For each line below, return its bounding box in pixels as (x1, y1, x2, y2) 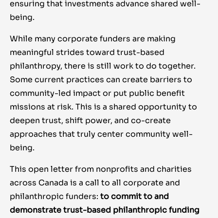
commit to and (111, 191, 169, 202)
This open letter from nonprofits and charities (10, 164, 192, 175)
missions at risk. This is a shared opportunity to (10, 102, 197, 112)
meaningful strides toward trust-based (10, 47, 164, 58)
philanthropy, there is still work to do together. (10, 61, 196, 72)
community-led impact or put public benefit (10, 88, 185, 99)
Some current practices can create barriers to (10, 74, 192, 85)
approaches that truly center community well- (10, 129, 193, 140)
